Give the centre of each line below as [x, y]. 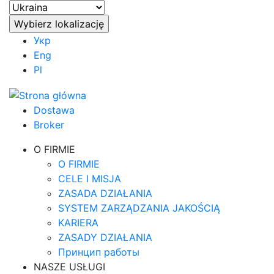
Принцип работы [99, 252]
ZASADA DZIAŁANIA [105, 193]
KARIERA [78, 222]
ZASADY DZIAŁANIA [105, 237]
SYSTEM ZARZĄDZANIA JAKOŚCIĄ [139, 208]
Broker [49, 124]
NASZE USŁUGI [69, 266]
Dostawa [54, 110]
